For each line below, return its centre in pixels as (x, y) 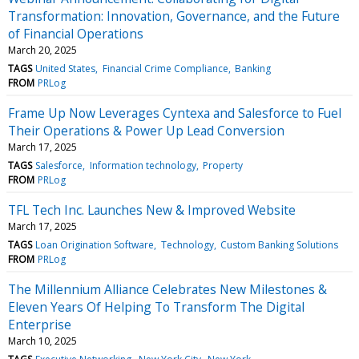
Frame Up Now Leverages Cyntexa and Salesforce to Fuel (175, 113)
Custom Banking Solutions (279, 244)
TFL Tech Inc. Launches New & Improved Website (152, 210)
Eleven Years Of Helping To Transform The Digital (156, 307)
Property (222, 165)
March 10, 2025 (42, 341)
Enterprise (40, 324)
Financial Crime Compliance (165, 68)
